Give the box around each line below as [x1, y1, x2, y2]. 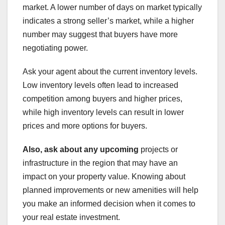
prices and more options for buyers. [23, 121, 147, 130]
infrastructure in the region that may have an [23, 158, 178, 167]
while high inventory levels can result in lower [23, 107, 184, 117]
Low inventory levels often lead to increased [23, 80, 178, 89]
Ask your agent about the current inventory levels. [23, 67, 197, 76]
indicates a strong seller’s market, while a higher [23, 16, 194, 25]
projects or [139, 145, 178, 154]
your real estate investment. [23, 212, 120, 221]
